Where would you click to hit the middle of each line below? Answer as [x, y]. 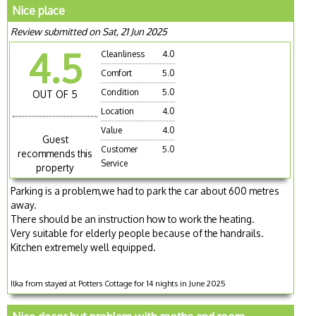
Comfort [117, 73]
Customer [120, 150]
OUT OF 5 [55, 95]
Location [118, 111]
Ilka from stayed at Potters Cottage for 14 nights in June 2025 [119, 284]
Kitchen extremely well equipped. [84, 248]
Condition [120, 92]
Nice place [39, 11]
